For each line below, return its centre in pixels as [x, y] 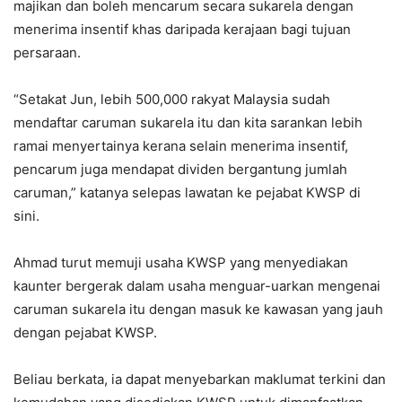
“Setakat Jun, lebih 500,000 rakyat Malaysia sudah [172, 100]
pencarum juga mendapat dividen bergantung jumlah [180, 170]
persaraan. [47, 53]
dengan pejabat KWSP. [85, 333]
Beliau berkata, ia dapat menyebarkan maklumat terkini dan [200, 380]
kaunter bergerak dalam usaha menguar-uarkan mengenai [197, 286]
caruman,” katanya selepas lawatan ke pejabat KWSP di [187, 193]
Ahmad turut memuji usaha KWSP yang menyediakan [181, 263]
